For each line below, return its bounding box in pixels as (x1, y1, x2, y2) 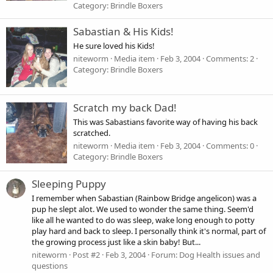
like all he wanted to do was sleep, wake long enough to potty (32, 214, 255, 226)
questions (32, 260, 68, 272)
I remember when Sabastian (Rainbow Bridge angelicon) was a (32, 193, 257, 204)
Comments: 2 (206, 53, 254, 65)
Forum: (151, 249, 179, 261)
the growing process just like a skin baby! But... (32, 236, 200, 248)
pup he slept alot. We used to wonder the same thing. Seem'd (32, 204, 253, 215)
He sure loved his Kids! (73, 40, 155, 52)
